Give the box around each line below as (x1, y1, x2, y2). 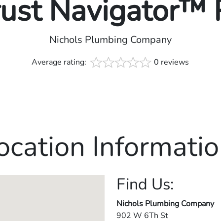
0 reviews (154, 56, 189, 68)
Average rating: (32, 56, 89, 68)
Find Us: (116, 173, 174, 195)
